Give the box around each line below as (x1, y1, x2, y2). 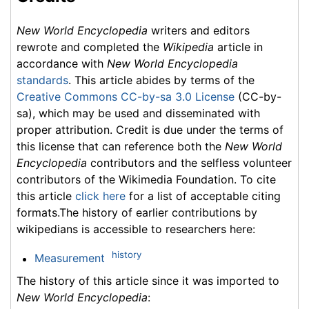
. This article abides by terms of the (68, 73, 255, 88)
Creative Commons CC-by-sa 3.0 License (17, 90, 235, 104)
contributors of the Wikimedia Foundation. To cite (17, 172, 276, 187)
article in (214, 40, 263, 54)
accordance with (17, 57, 107, 71)
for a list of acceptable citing (126, 189, 281, 203)
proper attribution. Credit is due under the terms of (17, 123, 283, 137)
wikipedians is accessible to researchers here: (17, 222, 255, 237)
